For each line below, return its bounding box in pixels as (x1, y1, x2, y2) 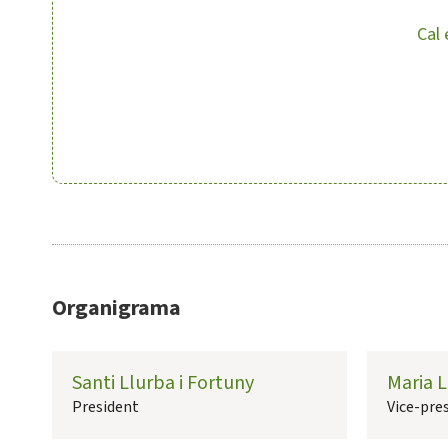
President (72, 396, 139, 419)
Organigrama (52, 292, 181, 325)
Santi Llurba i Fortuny (72, 369, 254, 398)
